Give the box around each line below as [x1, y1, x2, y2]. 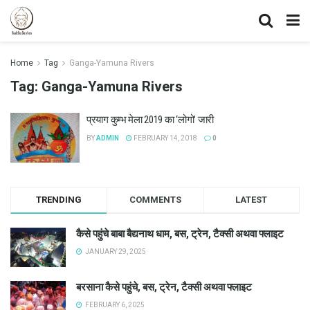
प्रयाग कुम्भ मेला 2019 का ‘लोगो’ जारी [86, 113, 215, 126]
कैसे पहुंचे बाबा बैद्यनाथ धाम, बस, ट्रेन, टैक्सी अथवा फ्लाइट [76, 227, 284, 240]
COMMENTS [129, 194, 181, 205]
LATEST [235, 194, 268, 205]
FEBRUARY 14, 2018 [132, 134, 197, 142]
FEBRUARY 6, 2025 [84, 300, 145, 309]
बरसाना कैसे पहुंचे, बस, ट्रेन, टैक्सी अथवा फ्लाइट [76, 280, 252, 293]
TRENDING [36, 194, 82, 205]
